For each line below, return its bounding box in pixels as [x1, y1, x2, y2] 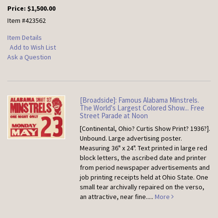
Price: [7, 4, 27, 13]
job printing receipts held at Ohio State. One [80, 173, 209, 182]
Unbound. [80, 134, 109, 143]
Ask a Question [7, 53, 51, 62]
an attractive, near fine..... [80, 192, 155, 201]
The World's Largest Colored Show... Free [80, 103, 205, 113]
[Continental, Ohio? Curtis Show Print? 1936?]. [80, 124, 211, 133]
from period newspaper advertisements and [80, 163, 210, 172]
